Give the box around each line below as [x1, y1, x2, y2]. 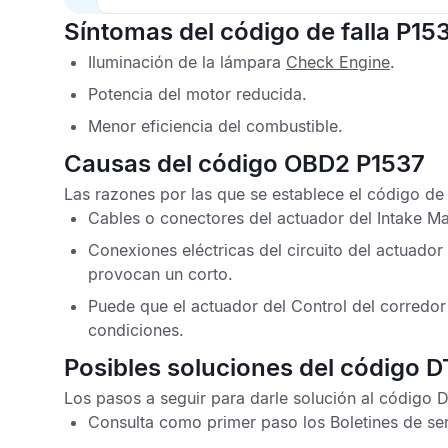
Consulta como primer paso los [88, 412, 330, 432]
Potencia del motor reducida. [88, 84, 307, 104]
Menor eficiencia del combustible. [88, 116, 343, 136]
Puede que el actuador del [88, 296, 291, 316]
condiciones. [88, 320, 184, 340]
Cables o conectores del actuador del [88, 208, 377, 228]
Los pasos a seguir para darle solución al [64, 388, 379, 408]
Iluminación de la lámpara [88, 52, 286, 72]
